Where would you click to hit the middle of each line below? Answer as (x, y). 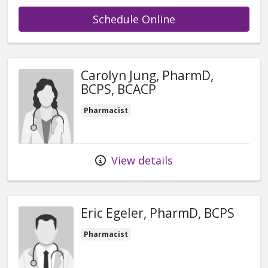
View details (141, 161)
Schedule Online (134, 19)
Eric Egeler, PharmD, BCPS (158, 213)
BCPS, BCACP (118, 89)
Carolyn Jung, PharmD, (147, 76)
